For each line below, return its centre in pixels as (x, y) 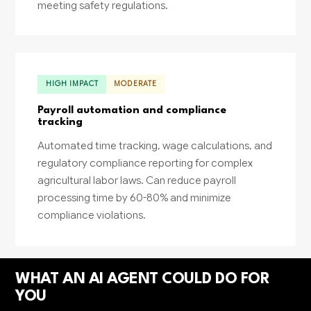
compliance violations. (92, 215)
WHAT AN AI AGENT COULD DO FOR (143, 279)
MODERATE (135, 84)
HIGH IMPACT (72, 84)
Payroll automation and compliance (132, 111)
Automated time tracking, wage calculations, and (155, 146)
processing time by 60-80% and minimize (135, 198)
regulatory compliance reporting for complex (145, 163)
